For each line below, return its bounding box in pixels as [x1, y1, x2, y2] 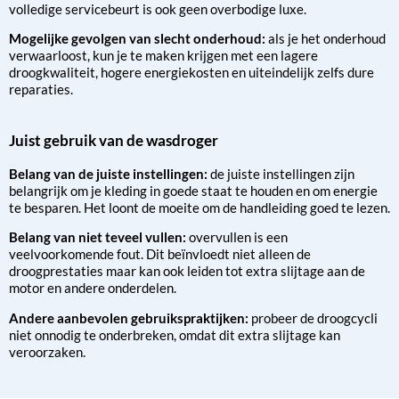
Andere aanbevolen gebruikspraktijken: [9, 309, 251, 326]
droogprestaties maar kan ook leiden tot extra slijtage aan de [9, 263, 365, 280]
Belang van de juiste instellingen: [9, 165, 210, 182]
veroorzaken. [9, 343, 85, 360]
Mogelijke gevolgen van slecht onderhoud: [9, 30, 268, 47]
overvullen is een [189, 229, 288, 246]
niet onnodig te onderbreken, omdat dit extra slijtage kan [9, 326, 340, 343]
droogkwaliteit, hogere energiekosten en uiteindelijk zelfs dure [9, 64, 374, 81]
